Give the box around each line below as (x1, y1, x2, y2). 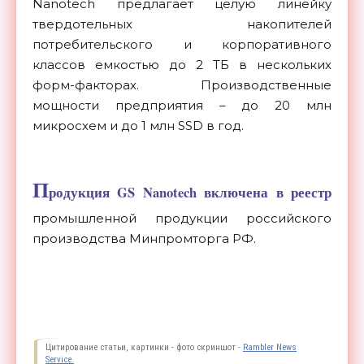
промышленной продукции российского (32, 210, 331, 227)
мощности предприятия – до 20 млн (32, 97, 331, 114)
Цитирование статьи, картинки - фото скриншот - (45, 342, 243, 353)
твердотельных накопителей (32, 16, 331, 32)
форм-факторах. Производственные (32, 77, 331, 93)
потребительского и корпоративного (32, 37, 331, 53)
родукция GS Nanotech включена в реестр (49, 183, 331, 203)
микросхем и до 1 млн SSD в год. (32, 118, 244, 134)
